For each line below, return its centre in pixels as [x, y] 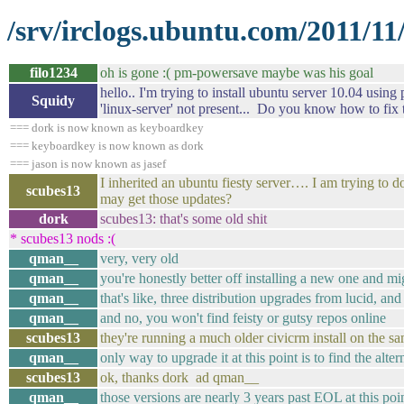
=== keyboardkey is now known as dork [107, 146]
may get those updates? [166, 199]
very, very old [139, 258]
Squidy [53, 101]
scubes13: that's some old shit [184, 219]
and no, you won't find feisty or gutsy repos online [243, 318]
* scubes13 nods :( [63, 239]
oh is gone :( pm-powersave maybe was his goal [237, 73]
